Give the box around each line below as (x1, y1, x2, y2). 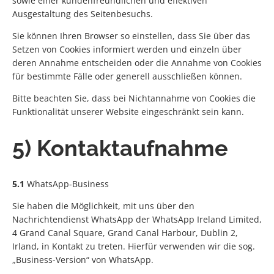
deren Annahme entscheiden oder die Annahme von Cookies (12, 57, 262, 69)
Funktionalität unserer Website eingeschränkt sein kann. (12, 106, 244, 118)
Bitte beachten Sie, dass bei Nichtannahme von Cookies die (12, 92, 256, 105)
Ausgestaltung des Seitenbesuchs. (12, 8, 153, 20)
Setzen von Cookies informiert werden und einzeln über (12, 43, 242, 56)
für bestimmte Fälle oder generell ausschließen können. (12, 70, 242, 83)
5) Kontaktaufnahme (12, 135, 228, 161)
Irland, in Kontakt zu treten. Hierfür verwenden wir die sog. (12, 240, 255, 253)
